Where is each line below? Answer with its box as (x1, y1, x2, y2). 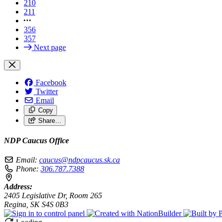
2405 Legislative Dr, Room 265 (4, 191, 102, 200)
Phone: (16, 165, 39, 173)
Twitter (36, 87, 58, 96)
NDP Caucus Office (4, 136, 69, 145)
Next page (34, 43, 66, 52)
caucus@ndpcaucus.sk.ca (39, 156, 120, 165)
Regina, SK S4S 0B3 (4, 200, 68, 209)
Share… (38, 116, 61, 124)
